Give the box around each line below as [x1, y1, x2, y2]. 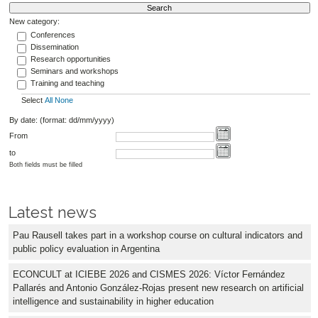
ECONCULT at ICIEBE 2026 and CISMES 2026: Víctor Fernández [13, 269, 285, 280]
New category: [9, 16, 60, 26]
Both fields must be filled [9, 161, 82, 169]
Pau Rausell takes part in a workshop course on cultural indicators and [13, 230, 302, 241]
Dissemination [30, 43, 79, 51]
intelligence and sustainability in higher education [13, 296, 214, 307]
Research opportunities [30, 55, 111, 63]
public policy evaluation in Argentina [13, 243, 160, 255]
